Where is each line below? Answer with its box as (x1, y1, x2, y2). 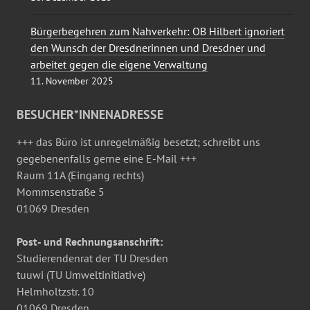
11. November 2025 (30, 75, 113, 88)
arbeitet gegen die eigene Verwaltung (30, 57, 208, 72)
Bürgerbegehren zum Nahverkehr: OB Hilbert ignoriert (30, 24, 284, 39)
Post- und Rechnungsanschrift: (17, 235, 163, 249)
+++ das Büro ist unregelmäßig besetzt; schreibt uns (17, 135, 260, 149)
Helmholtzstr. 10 (17, 284, 94, 299)
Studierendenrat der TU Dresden (17, 251, 168, 266)
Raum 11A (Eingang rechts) (17, 168, 144, 183)
